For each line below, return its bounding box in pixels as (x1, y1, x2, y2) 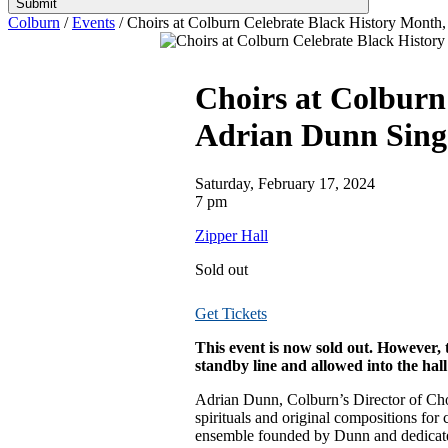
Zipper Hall (195, 227, 268, 245)
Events (72, 14, 115, 31)
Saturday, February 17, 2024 (195, 175, 375, 193)
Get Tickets (195, 305, 267, 323)
